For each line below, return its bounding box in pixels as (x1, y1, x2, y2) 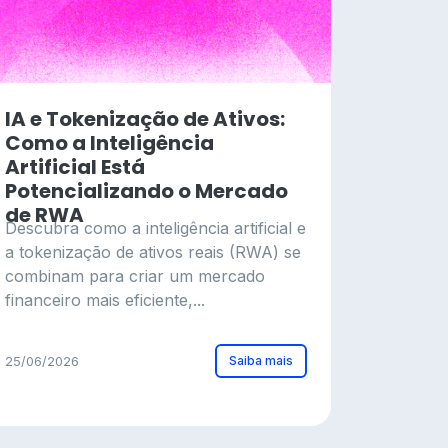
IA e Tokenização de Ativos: (5, 105, 285, 133)
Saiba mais (229, 353, 293, 368)
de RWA (5, 201, 84, 229)
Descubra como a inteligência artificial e (5, 218, 306, 238)
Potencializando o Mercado (5, 177, 288, 205)
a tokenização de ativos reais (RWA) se (5, 242, 301, 262)
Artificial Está (5, 153, 145, 181)
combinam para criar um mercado (5, 266, 265, 286)
